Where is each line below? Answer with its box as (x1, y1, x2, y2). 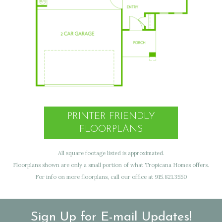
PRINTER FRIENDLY (67, 111, 155, 121)
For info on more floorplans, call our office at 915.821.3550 (35, 173, 187, 180)
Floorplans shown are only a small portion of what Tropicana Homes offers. (13, 161, 209, 168)
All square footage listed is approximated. (57, 149, 165, 157)
